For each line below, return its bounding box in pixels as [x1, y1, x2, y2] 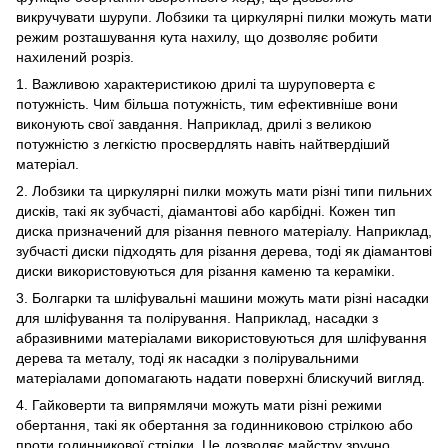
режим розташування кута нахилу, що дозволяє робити [16, 29, 378, 46]
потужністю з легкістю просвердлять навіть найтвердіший [16, 136, 390, 153]
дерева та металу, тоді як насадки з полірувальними [16, 350, 359, 367]
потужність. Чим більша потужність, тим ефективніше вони [16, 96, 398, 113]
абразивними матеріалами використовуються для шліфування [16, 330, 427, 347]
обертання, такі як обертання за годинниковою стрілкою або [16, 417, 413, 434]
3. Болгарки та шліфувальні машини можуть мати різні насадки [16, 290, 429, 307]
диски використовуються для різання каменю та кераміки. [16, 263, 395, 280]
